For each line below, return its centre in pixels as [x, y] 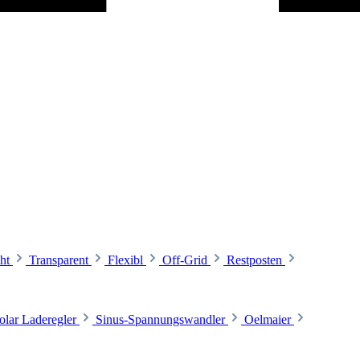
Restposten [254, 260]
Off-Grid [185, 260]
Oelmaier [268, 319]
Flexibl [125, 260]
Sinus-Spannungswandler [160, 319]
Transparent [59, 260]
